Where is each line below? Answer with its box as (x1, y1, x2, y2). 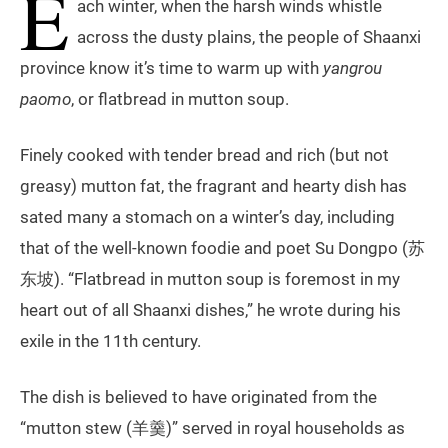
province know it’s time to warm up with (20, 58, 323, 79)
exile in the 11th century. (20, 331, 201, 352)
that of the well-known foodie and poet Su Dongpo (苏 (20, 238, 425, 259)
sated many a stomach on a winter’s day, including (20, 207, 395, 228)
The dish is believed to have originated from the (20, 387, 377, 408)
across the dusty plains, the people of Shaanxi (77, 27, 421, 48)
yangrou (323, 58, 382, 79)
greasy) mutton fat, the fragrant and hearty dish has (20, 176, 407, 197)
